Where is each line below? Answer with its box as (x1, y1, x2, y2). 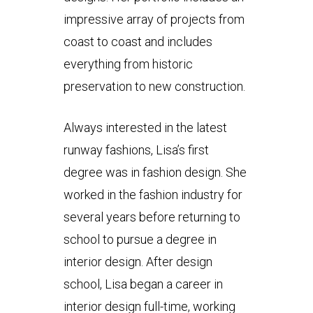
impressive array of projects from (63, 11, 245, 27)
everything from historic (63, 56, 193, 71)
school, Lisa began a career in (63, 276, 223, 291)
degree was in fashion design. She (63, 164, 247, 180)
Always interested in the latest (63, 119, 227, 135)
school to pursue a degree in (63, 231, 217, 247)
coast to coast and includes (63, 34, 212, 49)
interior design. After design (63, 254, 212, 269)
